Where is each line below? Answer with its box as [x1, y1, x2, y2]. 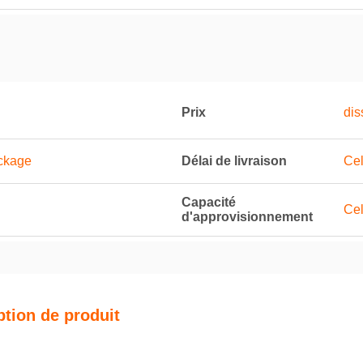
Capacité [181, 195, 236, 209]
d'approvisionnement [181, 210, 313, 224]
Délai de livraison [181, 154, 287, 168]
